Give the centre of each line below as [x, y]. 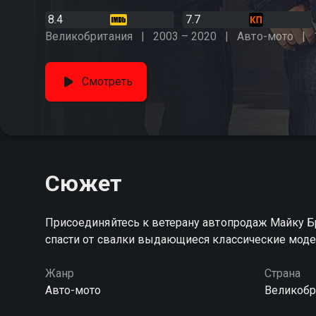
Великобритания [89, 36]
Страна [282, 273]
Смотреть [108, 81]
